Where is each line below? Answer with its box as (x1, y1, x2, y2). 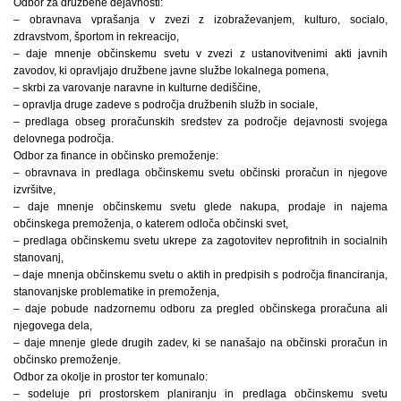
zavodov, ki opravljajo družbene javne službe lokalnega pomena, (13, 64, 328, 77)
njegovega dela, (13, 319, 92, 332)
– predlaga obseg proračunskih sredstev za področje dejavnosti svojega (13, 115, 388, 128)
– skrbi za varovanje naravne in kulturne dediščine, (13, 81, 260, 94)
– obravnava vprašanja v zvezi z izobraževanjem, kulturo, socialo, (13, 13, 388, 26)
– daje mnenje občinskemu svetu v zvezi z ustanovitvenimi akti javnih (13, 47, 388, 60)
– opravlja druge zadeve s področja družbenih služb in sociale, (13, 98, 318, 111)
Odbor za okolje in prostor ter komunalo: (13, 370, 208, 383)
